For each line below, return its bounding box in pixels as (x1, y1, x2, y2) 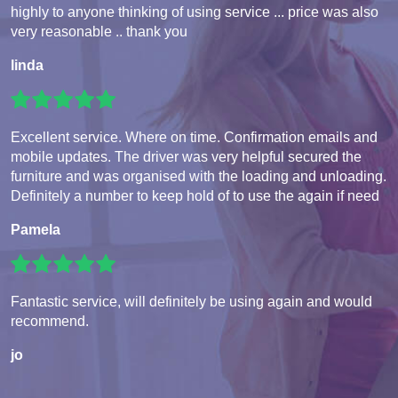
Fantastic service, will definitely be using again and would (11, 293, 372, 309)
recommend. (11, 313, 89, 329)
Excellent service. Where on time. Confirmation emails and (11, 129, 378, 145)
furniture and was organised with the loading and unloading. (11, 168, 386, 184)
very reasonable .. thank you (11, 23, 187, 39)
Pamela (11, 221, 60, 237)
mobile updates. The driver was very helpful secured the (11, 148, 362, 164)
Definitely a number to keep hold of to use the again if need (11, 187, 379, 203)
